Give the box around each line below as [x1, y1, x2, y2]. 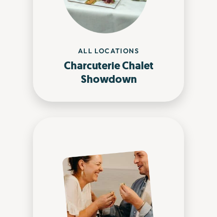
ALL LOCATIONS [77, 46, 139, 55]
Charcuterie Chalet [63, 58, 154, 73]
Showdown [80, 72, 137, 86]
